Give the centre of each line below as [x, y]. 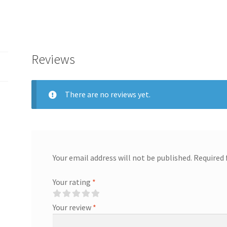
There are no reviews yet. [107, 94]
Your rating [72, 182]
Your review [72, 207]
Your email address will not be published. [122, 158]
